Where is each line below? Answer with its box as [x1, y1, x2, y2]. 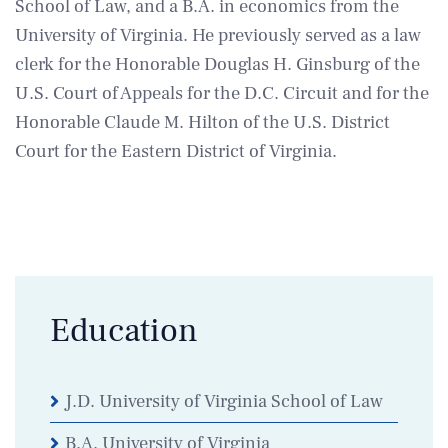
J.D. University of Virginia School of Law [65, 389, 383, 413]
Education [50, 309, 198, 352]
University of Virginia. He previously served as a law [15, 23, 421, 47]
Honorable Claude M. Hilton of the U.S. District [15, 110, 390, 134]
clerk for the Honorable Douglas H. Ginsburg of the [15, 52, 420, 76]
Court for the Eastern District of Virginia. [15, 139, 337, 163]
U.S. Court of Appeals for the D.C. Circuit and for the [15, 81, 429, 105]
